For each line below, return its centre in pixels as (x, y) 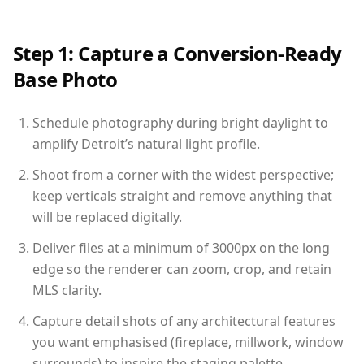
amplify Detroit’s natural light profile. (146, 143)
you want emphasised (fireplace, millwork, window (188, 342)
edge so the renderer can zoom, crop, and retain (182, 269)
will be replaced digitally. (107, 217)
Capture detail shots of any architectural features (184, 321)
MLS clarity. (67, 290)
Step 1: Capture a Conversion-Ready (178, 53)
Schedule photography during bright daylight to (180, 122)
